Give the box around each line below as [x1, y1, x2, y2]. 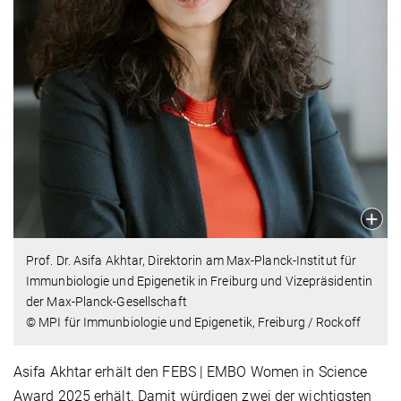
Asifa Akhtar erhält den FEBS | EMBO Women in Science [13, 363, 368, 380]
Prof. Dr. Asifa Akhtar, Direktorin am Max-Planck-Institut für [26, 252, 357, 268]
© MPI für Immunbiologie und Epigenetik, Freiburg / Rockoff [26, 314, 361, 329]
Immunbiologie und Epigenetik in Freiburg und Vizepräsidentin [26, 273, 373, 288]
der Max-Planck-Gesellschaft [26, 294, 187, 309]
